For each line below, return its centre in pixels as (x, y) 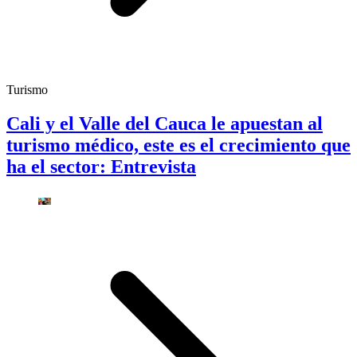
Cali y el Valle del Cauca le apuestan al (165, 123)
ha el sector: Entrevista (101, 166)
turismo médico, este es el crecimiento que (178, 145)
